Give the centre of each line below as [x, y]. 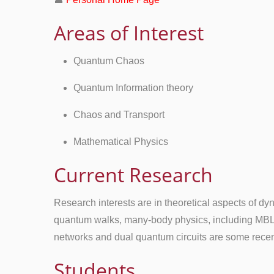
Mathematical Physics [121, 142]
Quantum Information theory [133, 88]
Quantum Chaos [109, 61]
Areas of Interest [129, 33]
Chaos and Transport [119, 115]
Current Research [133, 175]
